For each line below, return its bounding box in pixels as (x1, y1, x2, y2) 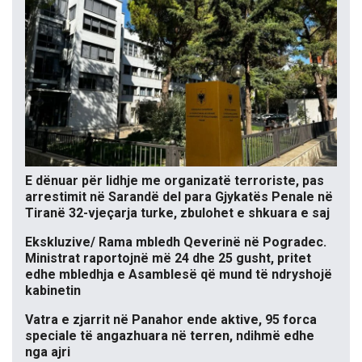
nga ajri (25, 343, 70, 360)
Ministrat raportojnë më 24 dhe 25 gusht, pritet (25, 250, 311, 266)
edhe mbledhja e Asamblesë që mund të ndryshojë (25, 266, 332, 282)
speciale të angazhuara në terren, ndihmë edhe (25, 327, 314, 343)
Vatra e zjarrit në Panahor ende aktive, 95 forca (25, 311, 317, 327)
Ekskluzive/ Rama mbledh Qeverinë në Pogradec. (25, 234, 326, 250)
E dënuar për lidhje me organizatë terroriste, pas (25, 172, 324, 188)
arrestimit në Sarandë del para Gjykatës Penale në (25, 188, 333, 204)
